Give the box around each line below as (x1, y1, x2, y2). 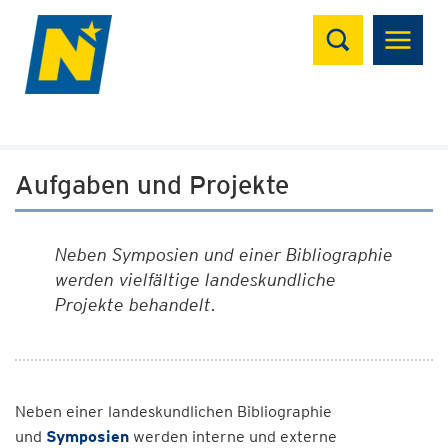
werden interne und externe (129, 427, 337, 446)
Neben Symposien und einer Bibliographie (55, 244, 393, 265)
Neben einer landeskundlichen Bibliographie (15, 402, 332, 421)
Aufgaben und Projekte (15, 169, 289, 200)
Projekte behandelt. (55, 294, 217, 315)
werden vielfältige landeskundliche (55, 269, 336, 290)
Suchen (312, 11, 393, 40)
